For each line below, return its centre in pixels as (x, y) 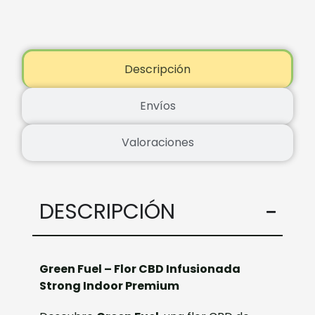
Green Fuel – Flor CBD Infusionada (140, 269)
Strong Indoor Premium (110, 285)
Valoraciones (157, 142)
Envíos (157, 105)
